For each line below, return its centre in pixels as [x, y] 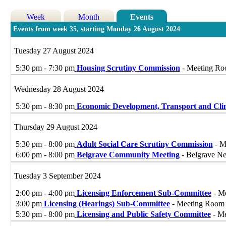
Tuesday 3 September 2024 [57, 176]
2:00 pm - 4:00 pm [45, 193]
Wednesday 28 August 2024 [59, 89]
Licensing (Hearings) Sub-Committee [107, 204]
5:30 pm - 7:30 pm [45, 68]
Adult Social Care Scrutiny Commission [145, 144]
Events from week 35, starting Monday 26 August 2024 [97, 29]
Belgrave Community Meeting [128, 155]
